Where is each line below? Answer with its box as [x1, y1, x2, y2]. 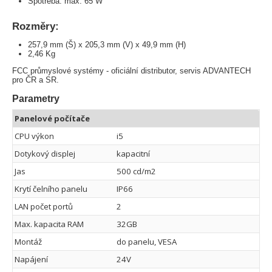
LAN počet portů [15, 201, 73, 212]
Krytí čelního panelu [15, 183, 87, 195]
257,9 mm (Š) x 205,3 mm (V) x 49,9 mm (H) [28, 40, 186, 50]
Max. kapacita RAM [15, 219, 84, 230]
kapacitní [117, 148, 150, 160]
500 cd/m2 [117, 166, 156, 177]
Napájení [15, 254, 48, 265]
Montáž [15, 236, 42, 248]
